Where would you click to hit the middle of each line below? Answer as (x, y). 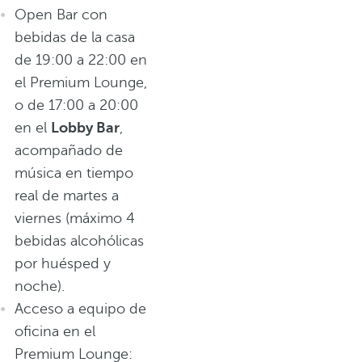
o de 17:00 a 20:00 (76, 105)
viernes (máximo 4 (75, 218)
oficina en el (55, 331)
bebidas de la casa (75, 37)
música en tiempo (74, 173)
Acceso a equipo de (80, 309)
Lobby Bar (85, 128)
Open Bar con (61, 15)
